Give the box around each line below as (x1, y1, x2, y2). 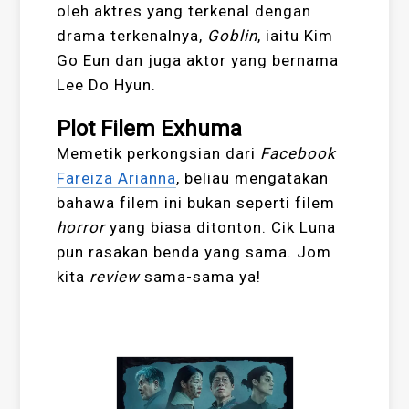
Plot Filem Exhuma (57, 116, 243, 142)
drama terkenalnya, (57, 26, 208, 46)
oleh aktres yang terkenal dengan (57, 2, 312, 21)
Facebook (260, 144, 337, 163)
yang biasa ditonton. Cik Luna (110, 218, 337, 237)
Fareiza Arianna (57, 169, 177, 188)
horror (57, 218, 110, 237)
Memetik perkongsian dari (57, 144, 261, 163)
